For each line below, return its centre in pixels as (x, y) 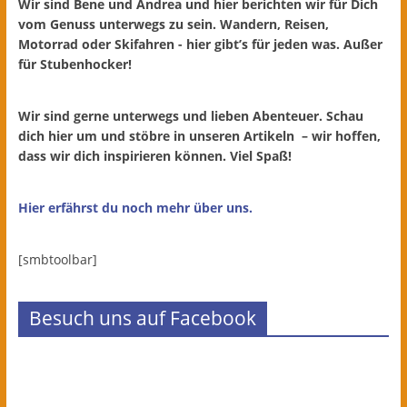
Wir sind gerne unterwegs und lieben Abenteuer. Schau (190, 115)
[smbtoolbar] (57, 259)
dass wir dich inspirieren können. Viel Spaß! (154, 155)
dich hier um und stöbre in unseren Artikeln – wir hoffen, (199, 135)
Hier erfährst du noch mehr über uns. (135, 207)
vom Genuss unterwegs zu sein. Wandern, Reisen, (173, 24)
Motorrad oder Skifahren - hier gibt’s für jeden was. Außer (200, 44)
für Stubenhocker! (74, 64)
